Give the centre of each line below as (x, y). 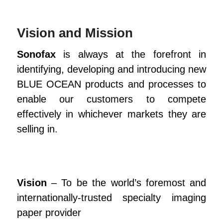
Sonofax (36, 54)
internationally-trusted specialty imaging (111, 197)
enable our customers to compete (111, 99)
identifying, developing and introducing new (111, 69)
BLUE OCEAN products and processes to (111, 84)
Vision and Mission (75, 33)
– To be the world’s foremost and (129, 182)
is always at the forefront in (131, 54)
